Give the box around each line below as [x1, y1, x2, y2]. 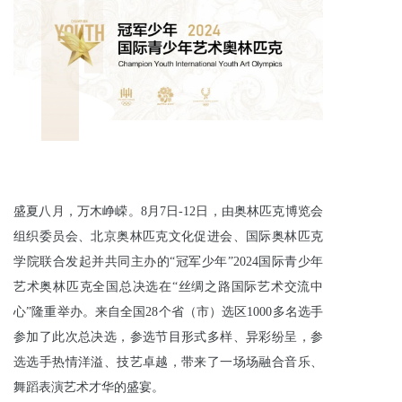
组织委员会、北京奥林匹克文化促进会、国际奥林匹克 [13, 230, 323, 243]
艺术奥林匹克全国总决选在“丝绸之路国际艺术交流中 [13, 280, 323, 293]
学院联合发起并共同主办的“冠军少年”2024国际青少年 [13, 255, 323, 268]
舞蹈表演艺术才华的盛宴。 [13, 380, 164, 394]
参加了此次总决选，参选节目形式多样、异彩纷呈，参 [13, 330, 323, 344]
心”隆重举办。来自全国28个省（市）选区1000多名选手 [13, 305, 323, 319]
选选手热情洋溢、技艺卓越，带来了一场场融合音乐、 [13, 355, 323, 369]
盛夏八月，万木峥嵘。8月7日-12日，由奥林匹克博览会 [13, 205, 323, 218]
